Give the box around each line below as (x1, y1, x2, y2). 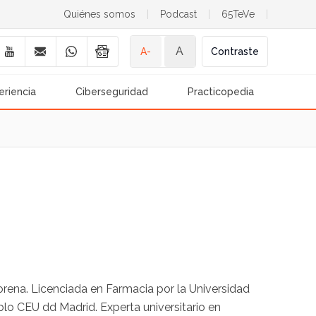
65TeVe (221, 8, 255, 20)
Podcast (159, 8, 197, 20)
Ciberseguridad (75, 86, 149, 97)
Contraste (210, 46, 259, 57)
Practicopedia (188, 86, 255, 97)
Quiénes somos (63, 8, 135, 20)
